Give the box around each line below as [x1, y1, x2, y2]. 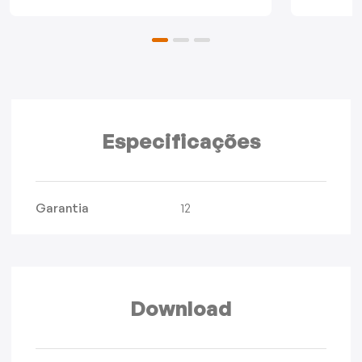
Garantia [36, 200, 89, 217]
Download [130, 295, 232, 322]
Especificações [101, 128, 261, 154]
